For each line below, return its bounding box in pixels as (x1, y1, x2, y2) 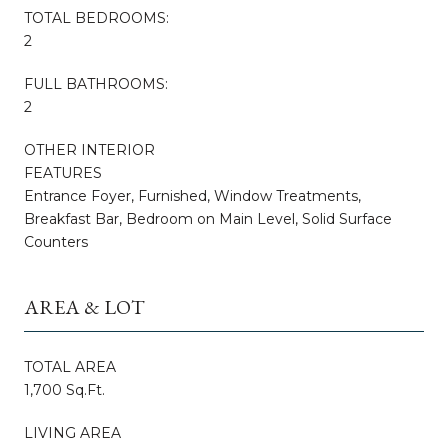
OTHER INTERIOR (24, 140, 155, 159)
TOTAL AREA (24, 357, 116, 376)
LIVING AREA (24, 423, 121, 442)
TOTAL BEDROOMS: (24, 8, 169, 27)
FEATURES (24, 163, 102, 182)
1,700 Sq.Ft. (24, 380, 105, 399)
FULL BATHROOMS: (24, 74, 168, 93)
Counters (24, 232, 88, 251)
